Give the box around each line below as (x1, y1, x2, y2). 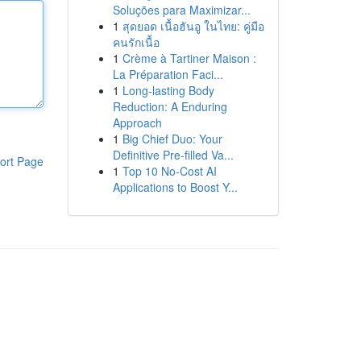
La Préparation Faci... (112, 66, 223, 82)
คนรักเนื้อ (112, 34, 160, 50)
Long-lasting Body (122, 82, 214, 98)
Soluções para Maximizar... (112, 2, 251, 18)
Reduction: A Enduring (112, 98, 227, 114)
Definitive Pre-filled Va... (112, 147, 234, 163)
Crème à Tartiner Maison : (122, 50, 256, 66)
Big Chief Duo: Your (122, 131, 222, 147)
